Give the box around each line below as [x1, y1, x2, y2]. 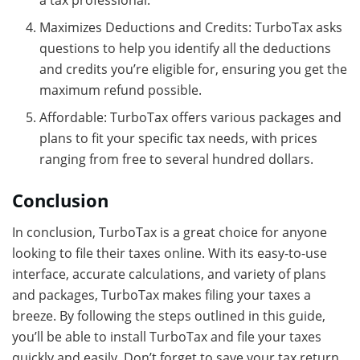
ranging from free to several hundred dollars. [39, 149, 314, 168]
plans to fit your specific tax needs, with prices [39, 129, 318, 147]
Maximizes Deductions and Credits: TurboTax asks [39, 18, 343, 36]
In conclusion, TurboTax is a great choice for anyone [12, 223, 327, 241]
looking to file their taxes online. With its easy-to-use [12, 243, 327, 262]
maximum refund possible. [39, 80, 202, 99]
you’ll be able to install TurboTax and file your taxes [12, 327, 321, 346]
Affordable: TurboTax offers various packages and [39, 108, 342, 126]
